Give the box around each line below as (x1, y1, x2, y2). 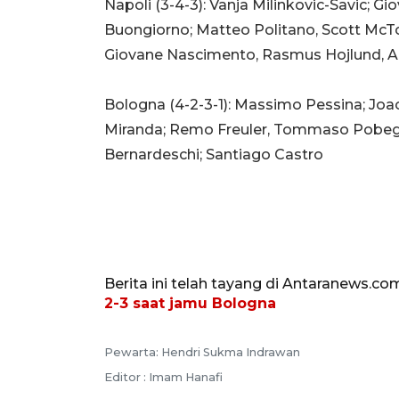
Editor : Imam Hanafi (104, 370, 223, 384)
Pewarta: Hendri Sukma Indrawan (104, 345, 300, 359)
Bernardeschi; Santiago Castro (104, 145, 323, 163)
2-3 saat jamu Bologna (104, 294, 276, 312)
